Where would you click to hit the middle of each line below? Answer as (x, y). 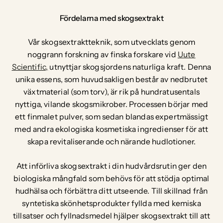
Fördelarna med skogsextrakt (111, 18)
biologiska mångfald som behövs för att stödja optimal (111, 178)
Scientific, (30, 67)
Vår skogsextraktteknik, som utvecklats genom (111, 42)
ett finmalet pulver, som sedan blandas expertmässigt (111, 117)
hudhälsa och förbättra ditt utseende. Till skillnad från (111, 191)
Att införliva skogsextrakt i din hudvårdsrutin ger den (111, 166)
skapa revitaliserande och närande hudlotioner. (111, 142)
